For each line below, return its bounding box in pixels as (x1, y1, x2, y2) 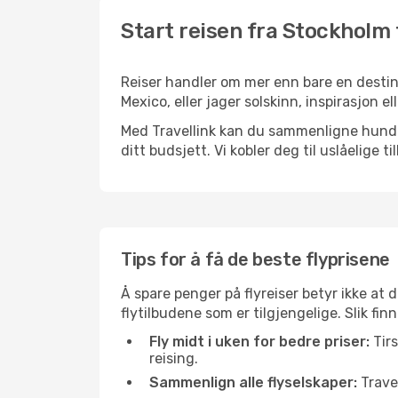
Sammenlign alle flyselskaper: (149, 374, 357, 391)
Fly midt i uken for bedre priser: (149, 333, 370, 350)
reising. (149, 350, 198, 367)
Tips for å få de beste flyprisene (121, 249, 390, 270)
